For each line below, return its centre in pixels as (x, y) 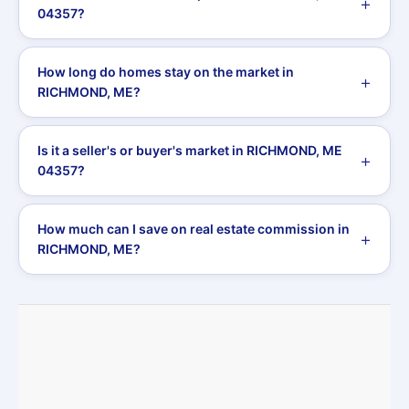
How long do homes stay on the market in (166, 72)
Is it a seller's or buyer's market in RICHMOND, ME (190, 150)
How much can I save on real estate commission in (194, 229)
